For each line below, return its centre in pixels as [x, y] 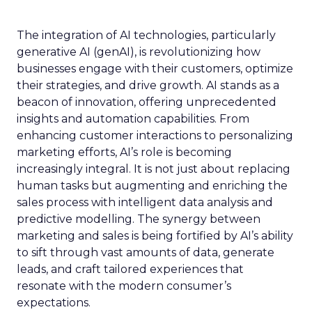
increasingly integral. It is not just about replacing [154, 169]
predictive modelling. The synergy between [139, 219]
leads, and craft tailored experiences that [130, 269]
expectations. [54, 303]
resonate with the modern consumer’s [124, 286]
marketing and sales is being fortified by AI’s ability [155, 236]
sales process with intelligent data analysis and [145, 202]
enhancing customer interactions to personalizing [155, 135]
